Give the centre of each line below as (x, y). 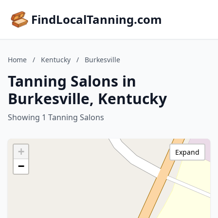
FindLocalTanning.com (97, 19)
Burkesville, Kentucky (87, 99)
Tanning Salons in (72, 81)
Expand (187, 152)
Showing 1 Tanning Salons (56, 117)
